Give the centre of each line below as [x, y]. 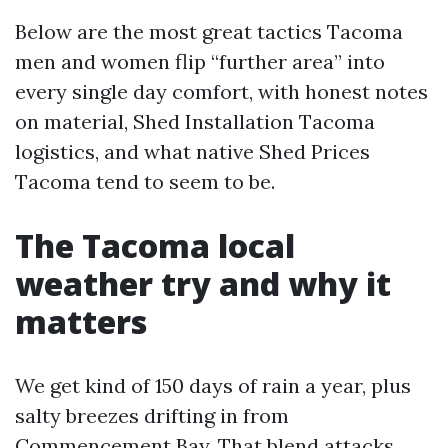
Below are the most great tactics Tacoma [209, 31]
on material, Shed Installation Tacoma [195, 121]
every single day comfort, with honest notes [221, 91]
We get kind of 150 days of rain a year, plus [213, 385]
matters [81, 321]
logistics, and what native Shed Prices [192, 151]
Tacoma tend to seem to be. [145, 181]
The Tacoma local [155, 245]
